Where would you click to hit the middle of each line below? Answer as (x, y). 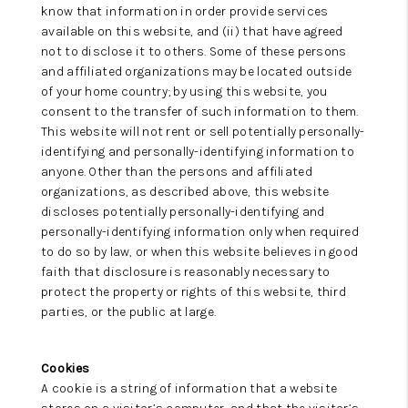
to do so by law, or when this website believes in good (200, 252)
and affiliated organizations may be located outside (197, 71)
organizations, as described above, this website (185, 192)
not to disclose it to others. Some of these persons (194, 51)
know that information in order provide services (185, 11)
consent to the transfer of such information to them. (200, 112)
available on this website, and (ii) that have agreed (192, 31)
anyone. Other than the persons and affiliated (177, 172)
